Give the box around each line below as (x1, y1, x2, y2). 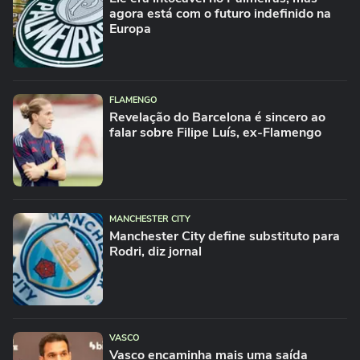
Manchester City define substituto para (109, 227, 340, 245)
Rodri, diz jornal (109, 243, 202, 260)
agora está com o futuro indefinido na (109, 5, 331, 22)
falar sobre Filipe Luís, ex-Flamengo (109, 124, 321, 141)
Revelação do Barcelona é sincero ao (109, 108, 325, 126)
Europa (109, 20, 151, 38)
